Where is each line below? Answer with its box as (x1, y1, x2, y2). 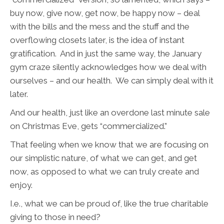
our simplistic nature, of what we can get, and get (10, 153, 197, 163)
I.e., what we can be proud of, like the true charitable (10, 198, 208, 209)
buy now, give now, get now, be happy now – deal (10, 8, 199, 18)
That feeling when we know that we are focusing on (10, 139, 208, 150)
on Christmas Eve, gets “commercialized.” (10, 121, 169, 131)
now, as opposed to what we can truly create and (10, 166, 199, 177)
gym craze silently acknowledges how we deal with (10, 62, 206, 72)
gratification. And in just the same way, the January (10, 48, 201, 59)
